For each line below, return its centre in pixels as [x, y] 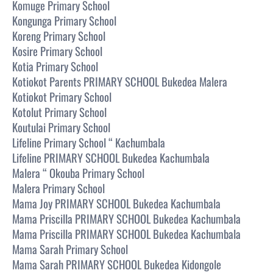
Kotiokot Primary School [62, 96]
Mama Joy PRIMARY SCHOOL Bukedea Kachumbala [116, 203]
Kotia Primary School [55, 66]
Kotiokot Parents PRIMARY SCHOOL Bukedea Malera [120, 81]
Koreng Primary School [59, 35]
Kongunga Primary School [64, 20]
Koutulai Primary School [61, 127]
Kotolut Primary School [59, 112]
